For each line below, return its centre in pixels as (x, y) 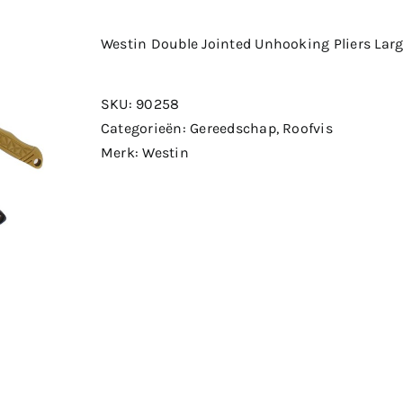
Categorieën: (146, 128)
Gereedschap (233, 128)
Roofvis (308, 128)
